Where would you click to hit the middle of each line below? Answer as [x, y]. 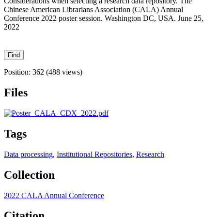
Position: [18, 72]
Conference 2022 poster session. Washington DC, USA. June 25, [104, 18]
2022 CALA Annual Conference [54, 195]
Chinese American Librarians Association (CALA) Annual [93, 10]
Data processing [28, 154]
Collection [29, 175]
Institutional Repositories [94, 154]
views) [71, 72]
